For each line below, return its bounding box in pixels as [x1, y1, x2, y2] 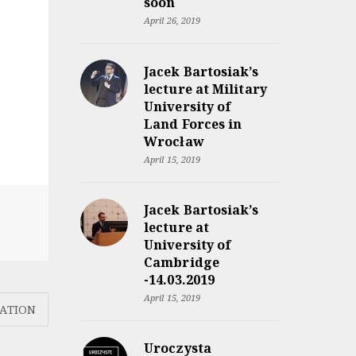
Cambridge [144, 253, 219, 271]
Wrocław [144, 132, 204, 150]
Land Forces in [144, 114, 242, 133]
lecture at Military [144, 79, 267, 98]
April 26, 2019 [144, 14, 201, 27]
